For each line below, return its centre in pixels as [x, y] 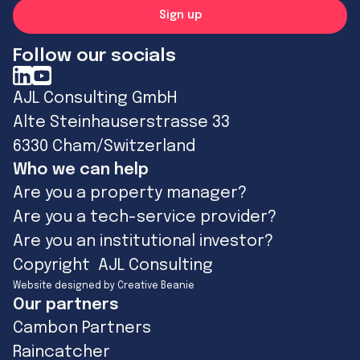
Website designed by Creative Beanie [104, 286]
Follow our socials [94, 55]
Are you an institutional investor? [143, 241]
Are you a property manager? [130, 193]
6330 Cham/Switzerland [104, 146]
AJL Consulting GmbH [95, 98]
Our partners [66, 305]
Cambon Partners [82, 328]
